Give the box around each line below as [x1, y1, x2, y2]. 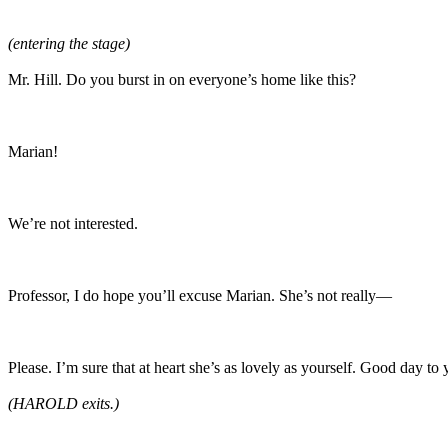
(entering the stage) [8, 34, 130, 52]
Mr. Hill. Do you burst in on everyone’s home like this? [8, 70, 356, 88]
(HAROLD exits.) [8, 394, 119, 412]
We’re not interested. [8, 214, 138, 232]
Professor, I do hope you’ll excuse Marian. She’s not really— [8, 286, 392, 304]
